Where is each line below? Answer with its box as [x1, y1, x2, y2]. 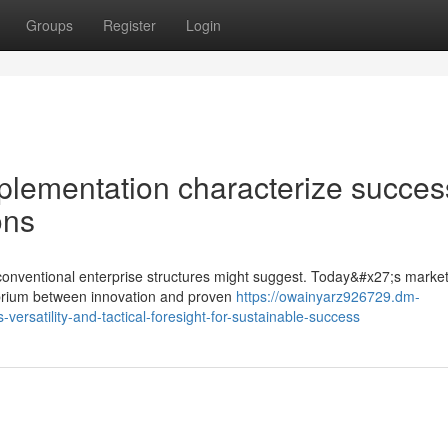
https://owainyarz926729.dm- [236, 286, 420, 306]
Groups [26, 15, 73, 35]
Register [103, 15, 156, 35]
